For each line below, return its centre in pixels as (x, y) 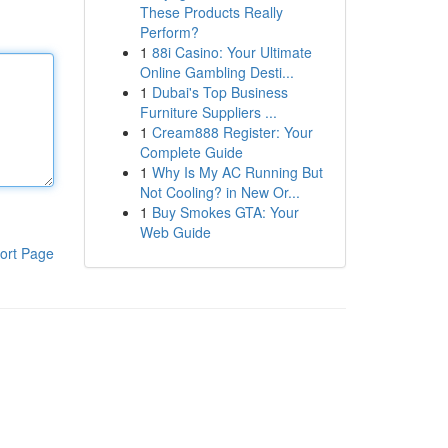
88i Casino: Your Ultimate (231, 52)
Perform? (169, 32)
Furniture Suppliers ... (208, 112)
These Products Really (211, 12)
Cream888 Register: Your (232, 132)
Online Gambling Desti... (216, 72)
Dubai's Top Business (219, 92)
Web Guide (175, 232)
